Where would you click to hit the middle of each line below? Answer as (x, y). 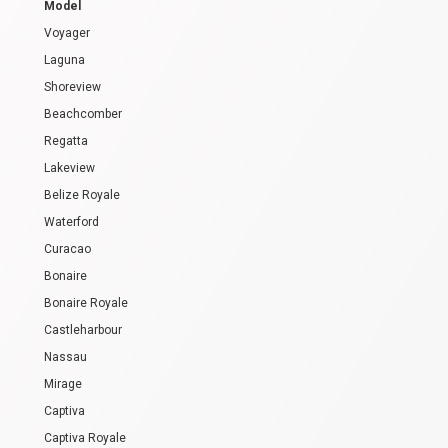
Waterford (71, 221)
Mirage (63, 383)
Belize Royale (82, 194)
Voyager (67, 32)
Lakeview (69, 167)
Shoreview (72, 86)
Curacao (67, 248)
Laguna (64, 59)
